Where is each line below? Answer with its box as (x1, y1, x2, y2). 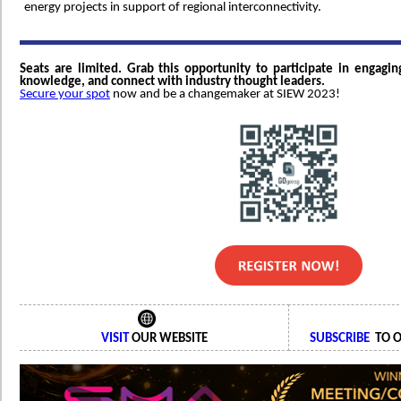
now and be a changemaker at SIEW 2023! (110, 88, 340, 101)
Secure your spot (20, 88, 110, 101)
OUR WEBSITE (128, 332, 208, 346)
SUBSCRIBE (310, 332, 370, 346)
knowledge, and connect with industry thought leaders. (20, 75, 325, 89)
